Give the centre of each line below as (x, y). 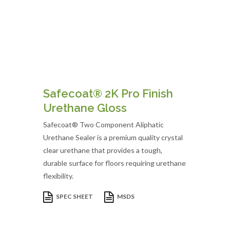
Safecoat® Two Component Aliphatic (103, 124)
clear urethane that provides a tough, (103, 150)
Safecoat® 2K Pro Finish (108, 93)
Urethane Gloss (85, 108)
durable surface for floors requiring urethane (114, 163)
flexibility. (58, 176)
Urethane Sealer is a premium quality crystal (113, 137)
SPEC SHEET (75, 197)
